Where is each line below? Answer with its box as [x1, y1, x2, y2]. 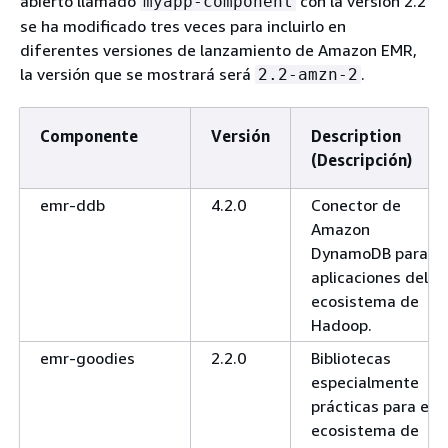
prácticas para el [311, 395, 433, 416]
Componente [40, 125, 138, 146]
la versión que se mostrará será [20, 63, 255, 84]
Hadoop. [311, 314, 372, 335]
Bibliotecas [311, 347, 391, 368]
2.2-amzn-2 [258, 64, 358, 84]
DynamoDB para [311, 242, 428, 263]
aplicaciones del [311, 266, 428, 287]
